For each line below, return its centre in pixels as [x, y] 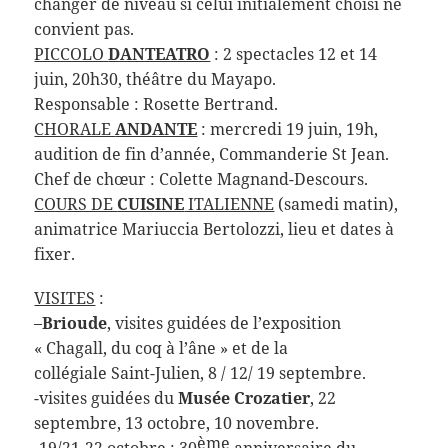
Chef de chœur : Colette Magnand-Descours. [201, 179]
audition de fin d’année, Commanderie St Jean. [212, 154]
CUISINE [151, 204]
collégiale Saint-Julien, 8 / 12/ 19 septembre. [200, 373]
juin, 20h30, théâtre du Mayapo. [155, 79]
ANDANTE [156, 129]
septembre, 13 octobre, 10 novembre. [177, 423]
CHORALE [75, 129]
